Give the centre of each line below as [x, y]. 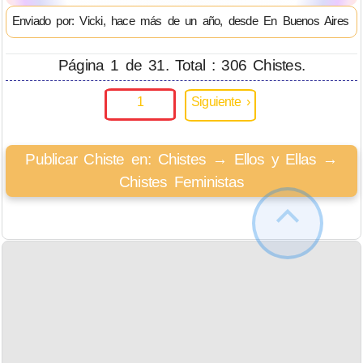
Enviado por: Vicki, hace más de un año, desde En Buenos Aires [180, 21]
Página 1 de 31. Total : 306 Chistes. [181, 65]
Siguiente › [220, 102]
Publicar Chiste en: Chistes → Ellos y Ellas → [181, 159]
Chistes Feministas [181, 182]
